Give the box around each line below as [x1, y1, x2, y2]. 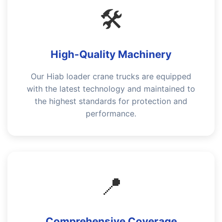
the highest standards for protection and [35, 96, 187, 106]
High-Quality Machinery [51, 48, 171, 60]
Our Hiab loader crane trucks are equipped [31, 71, 191, 81]
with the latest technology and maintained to [27, 84, 195, 94]
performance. [86, 109, 136, 118]
